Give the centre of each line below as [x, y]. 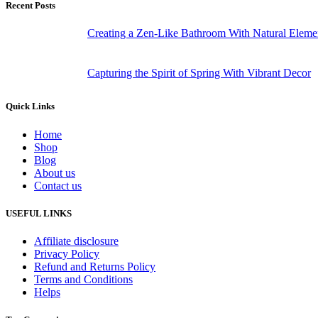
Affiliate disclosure [76, 241]
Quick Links [30, 106]
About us [55, 172]
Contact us [58, 185]
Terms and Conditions [83, 279]
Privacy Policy [67, 253]
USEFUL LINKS [39, 213]
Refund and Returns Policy [95, 266]
